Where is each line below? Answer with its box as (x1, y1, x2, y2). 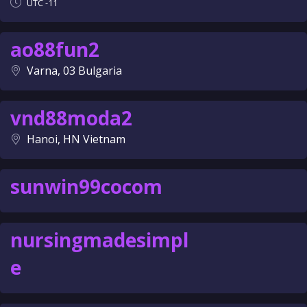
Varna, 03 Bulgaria (27, 63, 122, 78)
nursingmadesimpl (10, 227, 188, 253)
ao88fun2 (10, 36, 99, 62)
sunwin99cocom (10, 173, 162, 199)
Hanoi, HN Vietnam (27, 132, 125, 147)
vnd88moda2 (10, 105, 132, 131)
